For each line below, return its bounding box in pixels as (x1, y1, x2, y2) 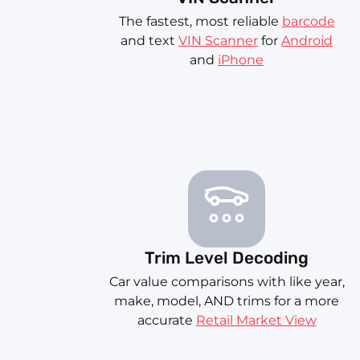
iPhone (218, 52, 264, 68)
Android (281, 33, 333, 49)
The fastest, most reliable (118, 14, 282, 30)
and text (121, 33, 178, 49)
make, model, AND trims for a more (114, 293, 339, 309)
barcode (281, 14, 335, 30)
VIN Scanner (178, 33, 258, 49)
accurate (137, 313, 196, 329)
